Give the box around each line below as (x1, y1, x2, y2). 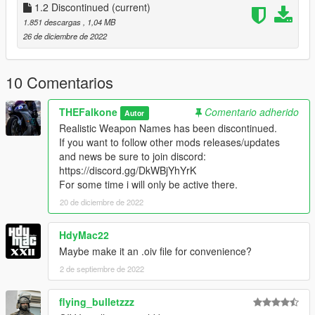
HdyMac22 (59, 227, 109, 242)
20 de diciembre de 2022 (60, 195, 143, 207)
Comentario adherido (205, 104, 299, 119)
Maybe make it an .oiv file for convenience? (59, 243, 252, 258)
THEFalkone (59, 104, 117, 119)
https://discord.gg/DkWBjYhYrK (59, 162, 196, 177)
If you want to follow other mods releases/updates (59, 134, 280, 149)
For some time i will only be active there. (59, 176, 238, 191)
